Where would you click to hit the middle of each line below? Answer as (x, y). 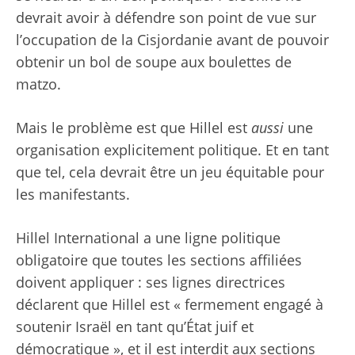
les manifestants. (73, 195)
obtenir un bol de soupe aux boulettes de (154, 62)
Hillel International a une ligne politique (148, 238)
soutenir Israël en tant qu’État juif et (135, 327)
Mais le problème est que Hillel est (134, 128)
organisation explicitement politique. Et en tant (172, 150)
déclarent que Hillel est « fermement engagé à (170, 305)
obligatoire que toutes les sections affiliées (159, 260)
